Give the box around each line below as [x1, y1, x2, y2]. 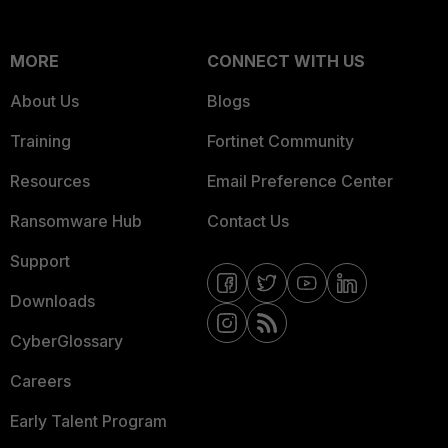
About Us [10, 91, 79, 111]
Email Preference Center [206, 171, 393, 191]
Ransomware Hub [10, 211, 142, 231]
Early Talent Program [10, 411, 167, 431]
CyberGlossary [10, 331, 123, 351]
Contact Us [206, 211, 289, 231]
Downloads [10, 291, 95, 311]
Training [10, 131, 71, 151]
